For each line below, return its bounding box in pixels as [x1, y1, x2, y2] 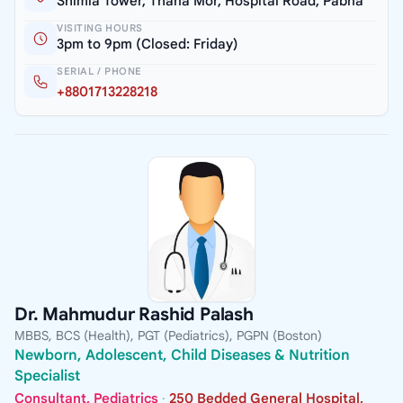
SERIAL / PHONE [57, 65, 142, 78]
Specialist [14, 366, 80, 385]
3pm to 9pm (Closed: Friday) [57, 36, 238, 53]
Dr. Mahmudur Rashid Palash [14, 302, 254, 326]
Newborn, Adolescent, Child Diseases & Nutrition [14, 345, 350, 364]
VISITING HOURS [57, 22, 143, 35]
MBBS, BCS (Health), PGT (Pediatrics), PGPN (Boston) [14, 327, 322, 344]
